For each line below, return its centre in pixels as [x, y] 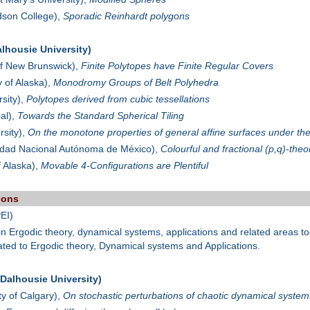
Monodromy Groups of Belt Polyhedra [136, 83]
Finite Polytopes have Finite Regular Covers [177, 66]
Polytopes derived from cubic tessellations [118, 99]
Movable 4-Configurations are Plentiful [124, 166]
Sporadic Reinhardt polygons [126, 16]
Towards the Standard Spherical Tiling [100, 116]
